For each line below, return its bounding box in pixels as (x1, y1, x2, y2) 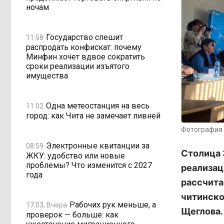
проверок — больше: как (26, 210, 118, 219)
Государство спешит (46, 32, 123, 42)
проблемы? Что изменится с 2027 (26, 160, 152, 170)
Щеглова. (181, 206, 223, 217)
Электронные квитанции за (46, 140, 149, 150)
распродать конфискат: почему (26, 42, 141, 52)
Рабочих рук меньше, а (69, 199, 156, 209)
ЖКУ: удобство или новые (26, 151, 125, 160)
